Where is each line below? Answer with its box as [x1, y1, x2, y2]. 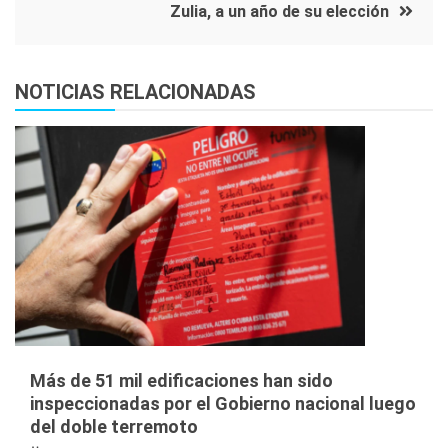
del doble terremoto [30, 415, 198, 437]
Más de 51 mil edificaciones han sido [30, 369, 333, 391]
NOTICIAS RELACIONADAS [15, 79, 256, 104]
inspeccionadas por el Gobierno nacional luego [30, 392, 416, 414]
